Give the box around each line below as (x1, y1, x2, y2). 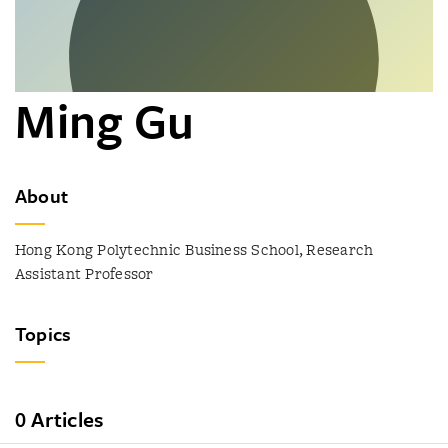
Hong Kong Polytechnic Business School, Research (15, 239, 374, 260)
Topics (15, 320, 72, 347)
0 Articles (15, 404, 104, 434)
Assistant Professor (15, 263, 154, 284)
